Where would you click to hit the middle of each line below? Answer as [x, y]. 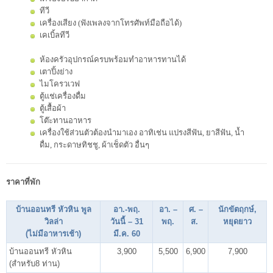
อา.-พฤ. [126, 210]
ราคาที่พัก [23, 182]
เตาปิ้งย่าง [56, 72]
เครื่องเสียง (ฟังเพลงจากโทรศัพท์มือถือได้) [111, 23]
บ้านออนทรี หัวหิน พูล [53, 210]
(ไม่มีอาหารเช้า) [53, 234]
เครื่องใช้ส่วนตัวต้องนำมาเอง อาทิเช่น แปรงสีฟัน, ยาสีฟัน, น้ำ [142, 133]
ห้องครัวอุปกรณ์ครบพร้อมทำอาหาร [101, 60]
